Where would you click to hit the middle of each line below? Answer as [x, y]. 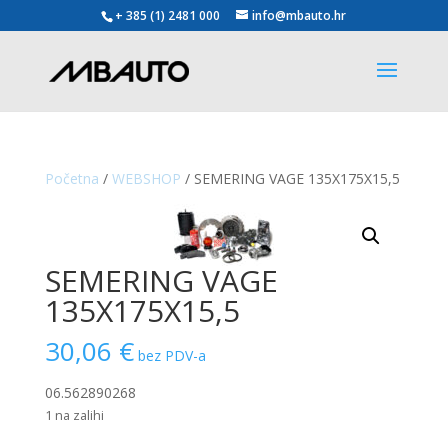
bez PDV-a [171, 355]
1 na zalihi [74, 415]
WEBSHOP [146, 178]
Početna [71, 178]
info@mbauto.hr [299, 15]
